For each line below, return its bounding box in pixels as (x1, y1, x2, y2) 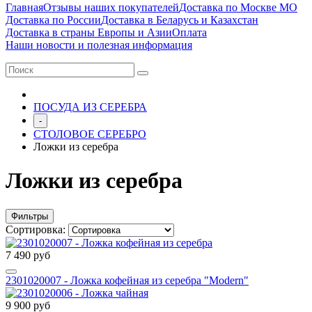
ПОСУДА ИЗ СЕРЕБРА (33, 101, 147, 113)
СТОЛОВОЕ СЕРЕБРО (33, 128, 146, 140)
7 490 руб (6, 249, 50, 261)
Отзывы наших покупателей (43, 1, 179, 13)
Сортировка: (6, 223, 68, 235)
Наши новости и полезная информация (6, 39, 192, 51)
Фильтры (11, 210, 48, 221)
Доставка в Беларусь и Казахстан (101, 14, 258, 26)
